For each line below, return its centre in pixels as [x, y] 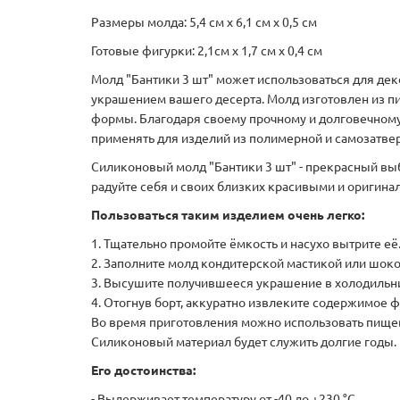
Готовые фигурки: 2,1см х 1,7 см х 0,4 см [207, 51]
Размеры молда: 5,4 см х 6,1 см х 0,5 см [204, 23]
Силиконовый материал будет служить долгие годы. [244, 342]
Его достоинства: [143, 371]
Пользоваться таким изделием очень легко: [228, 216]
